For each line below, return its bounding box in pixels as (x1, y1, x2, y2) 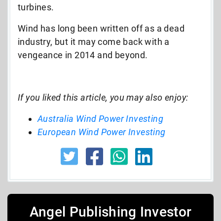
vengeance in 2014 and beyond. (18, 49, 148, 60)
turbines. (18, 1, 54, 12)
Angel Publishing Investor (29, 203, 192, 220)
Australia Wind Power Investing (37, 113, 163, 124)
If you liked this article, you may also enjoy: (18, 92, 188, 103)
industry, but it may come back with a (18, 36, 170, 47)
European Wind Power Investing (37, 126, 166, 137)
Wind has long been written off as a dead (18, 23, 184, 34)
